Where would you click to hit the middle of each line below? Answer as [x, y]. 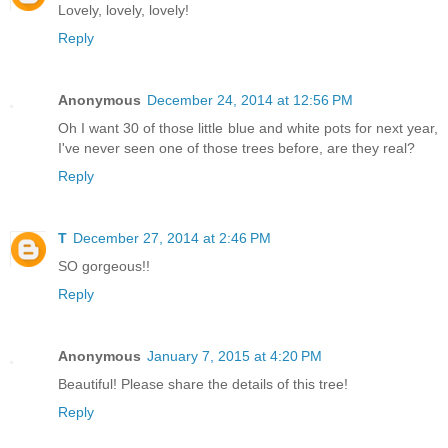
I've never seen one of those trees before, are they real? [236, 147]
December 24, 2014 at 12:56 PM [250, 99]
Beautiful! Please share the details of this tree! [203, 383]
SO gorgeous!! [104, 265]
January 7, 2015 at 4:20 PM [234, 355]
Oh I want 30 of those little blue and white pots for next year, [248, 127]
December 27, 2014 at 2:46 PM [172, 237]
